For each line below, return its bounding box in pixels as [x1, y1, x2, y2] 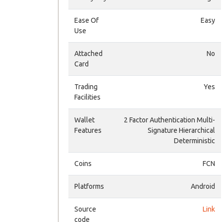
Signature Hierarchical [148, 126, 215, 134]
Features [74, 126, 102, 134]
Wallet [74, 116, 95, 124]
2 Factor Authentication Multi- [124, 116, 215, 124]
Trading [74, 83, 98, 91]
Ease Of [74, 16, 99, 24]
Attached [74, 50, 103, 57]
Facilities [74, 93, 101, 101]
